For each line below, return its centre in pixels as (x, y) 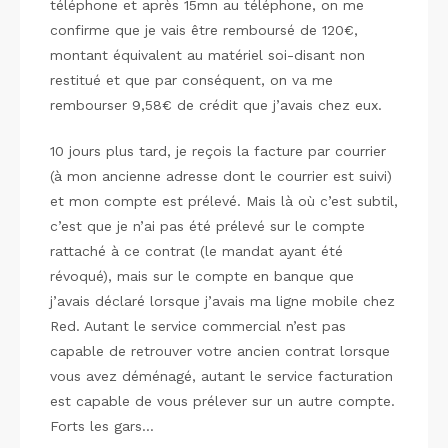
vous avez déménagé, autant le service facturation (221, 375)
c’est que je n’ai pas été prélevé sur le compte (207, 225)
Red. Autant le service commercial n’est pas (198, 325)
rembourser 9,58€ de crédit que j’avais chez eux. (216, 104)
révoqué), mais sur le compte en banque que (202, 275)
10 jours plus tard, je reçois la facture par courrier (218, 150)
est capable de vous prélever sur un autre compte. (222, 400)
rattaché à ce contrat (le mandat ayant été (196, 250)
